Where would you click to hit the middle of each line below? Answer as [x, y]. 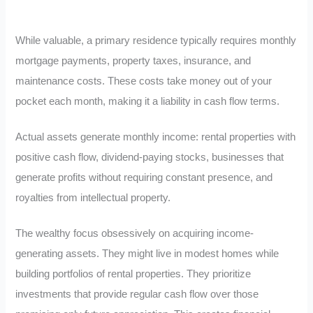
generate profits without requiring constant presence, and [144, 178]
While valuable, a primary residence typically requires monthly [156, 41]
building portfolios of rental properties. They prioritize [133, 274]
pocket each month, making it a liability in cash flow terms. [148, 102]
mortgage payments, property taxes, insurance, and [133, 61]
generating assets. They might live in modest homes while [147, 253]
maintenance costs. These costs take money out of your [144, 81]
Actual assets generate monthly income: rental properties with [156, 137]
